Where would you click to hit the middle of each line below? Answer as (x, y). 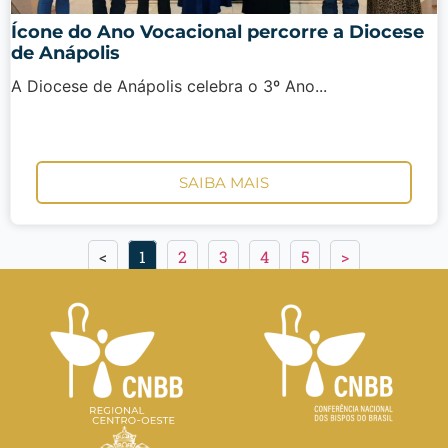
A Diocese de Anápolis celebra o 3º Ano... (169, 85)
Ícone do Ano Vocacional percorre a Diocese (217, 31)
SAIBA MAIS (224, 183)
